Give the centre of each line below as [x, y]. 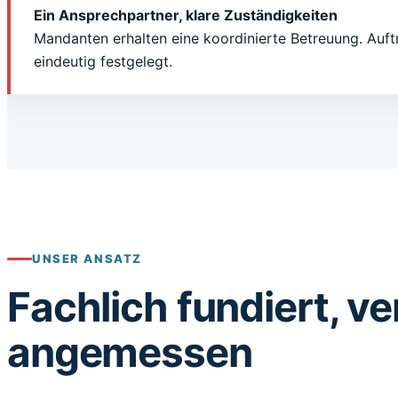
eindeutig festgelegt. [103, 61]
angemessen [130, 352]
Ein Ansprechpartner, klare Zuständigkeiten [186, 15]
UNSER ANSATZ [87, 259]
